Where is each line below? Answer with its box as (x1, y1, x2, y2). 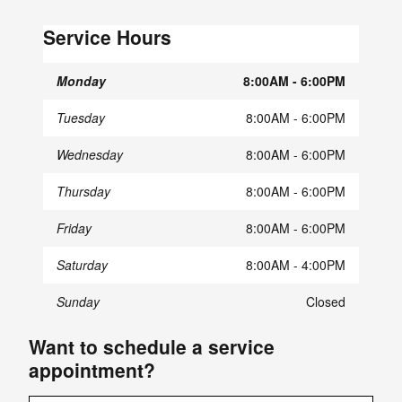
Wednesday (57, 145, 123, 164)
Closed (306, 293, 345, 311)
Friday (57, 219, 92, 238)
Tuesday (57, 109, 105, 127)
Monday (57, 72, 106, 91)
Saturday (57, 256, 108, 275)
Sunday (57, 293, 100, 311)
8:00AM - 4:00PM (246, 256, 345, 275)
